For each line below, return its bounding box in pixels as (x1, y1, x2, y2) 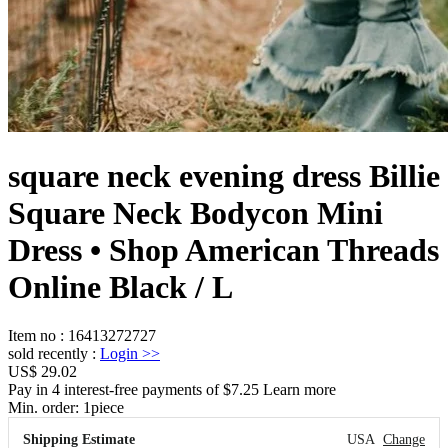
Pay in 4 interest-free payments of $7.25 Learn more (8, 380, 336, 398)
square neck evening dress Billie (8, 157, 440, 194)
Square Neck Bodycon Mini (8, 194, 383, 231)
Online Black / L (8, 268, 233, 305)
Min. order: (8, 398, 83, 416)
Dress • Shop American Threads (8, 231, 439, 268)
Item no (8, 326, 56, 344)
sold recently (8, 344, 88, 362)
